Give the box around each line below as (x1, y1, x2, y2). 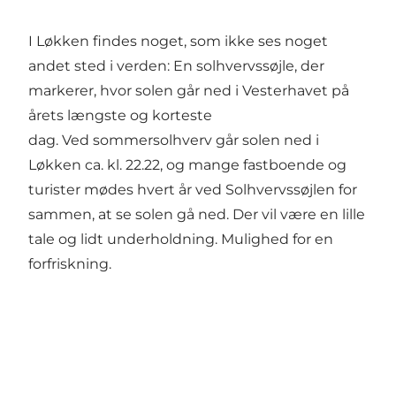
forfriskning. (28, 255, 111, 273)
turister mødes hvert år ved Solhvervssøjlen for (28, 181, 357, 199)
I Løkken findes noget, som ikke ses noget (28, 33, 328, 50)
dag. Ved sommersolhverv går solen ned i (28, 132, 319, 149)
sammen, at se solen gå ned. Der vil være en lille (28, 206, 365, 224)
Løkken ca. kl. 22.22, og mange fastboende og (28, 156, 346, 174)
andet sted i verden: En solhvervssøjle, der (28, 57, 324, 75)
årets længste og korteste (28, 107, 212, 125)
